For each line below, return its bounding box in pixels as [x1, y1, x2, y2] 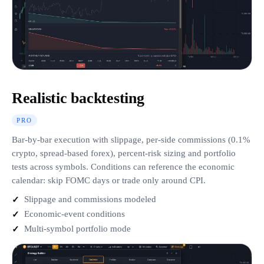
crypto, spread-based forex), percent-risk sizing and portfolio [12, 148, 236, 159]
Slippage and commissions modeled [24, 194, 156, 204]
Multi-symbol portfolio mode [24, 224, 131, 234]
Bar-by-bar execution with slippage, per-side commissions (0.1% [12, 135, 250, 145]
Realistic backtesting [12, 90, 144, 107]
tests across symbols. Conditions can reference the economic [12, 162, 235, 172]
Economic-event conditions [24, 209, 125, 219]
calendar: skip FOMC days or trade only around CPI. [12, 176, 206, 186]
